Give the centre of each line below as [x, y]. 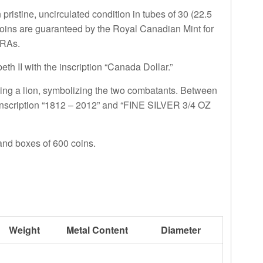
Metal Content [97, 230]
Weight [25, 230]
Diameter [181, 230]
